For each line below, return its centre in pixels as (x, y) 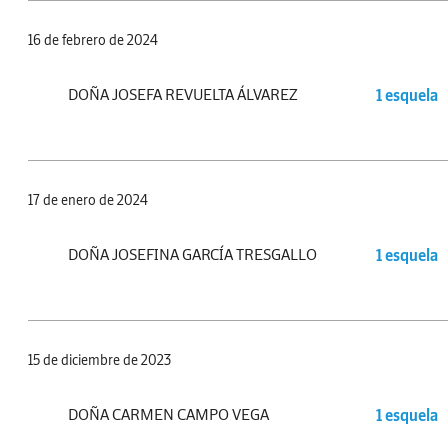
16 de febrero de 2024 (93, 40)
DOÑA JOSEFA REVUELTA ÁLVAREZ (183, 94)
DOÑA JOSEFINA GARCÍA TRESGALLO (192, 254)
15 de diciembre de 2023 (99, 360)
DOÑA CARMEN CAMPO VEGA (168, 414)
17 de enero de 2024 (88, 200)
